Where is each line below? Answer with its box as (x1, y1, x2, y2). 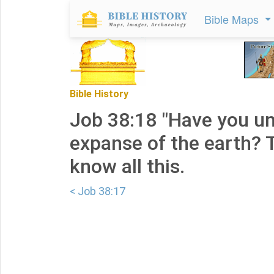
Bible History (70, 88, 128, 100)
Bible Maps (204, 11, 262, 27)
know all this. (70, 155, 185, 178)
